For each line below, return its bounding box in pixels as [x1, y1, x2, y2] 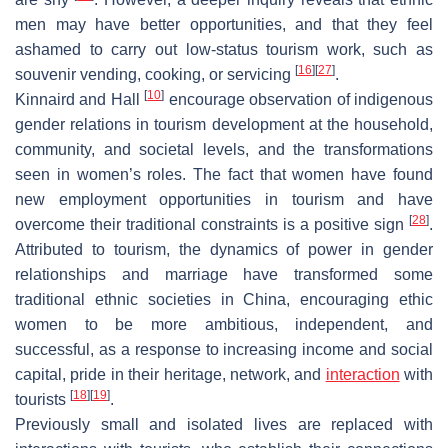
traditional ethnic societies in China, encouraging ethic [15, 290, 433, 308]
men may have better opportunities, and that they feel [15, 15, 433, 33]
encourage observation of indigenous [164, 90, 434, 108]
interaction [325, 365, 400, 383]
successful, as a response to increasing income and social [15, 340, 433, 358]
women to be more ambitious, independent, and [15, 315, 433, 333]
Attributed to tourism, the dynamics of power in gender [15, 240, 433, 258]
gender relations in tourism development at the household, [15, 115, 433, 133]
